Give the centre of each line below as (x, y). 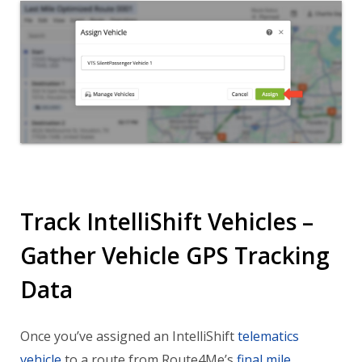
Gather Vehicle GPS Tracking (175, 256)
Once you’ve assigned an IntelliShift (129, 337)
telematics (268, 337)
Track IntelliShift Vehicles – (167, 222)
